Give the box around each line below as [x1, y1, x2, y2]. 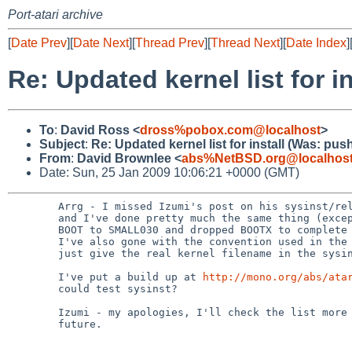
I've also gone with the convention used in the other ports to [8, 235, 58, 247]
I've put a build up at [58, 270, 203, 283]
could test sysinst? [8, 282, 58, 295]
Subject [39, 137, 85, 151]
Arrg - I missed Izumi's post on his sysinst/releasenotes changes [8, 200, 58, 212]
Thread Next [211, 36, 280, 49]
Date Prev [11, 36, 67, 49]
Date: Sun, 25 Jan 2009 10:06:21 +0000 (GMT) [39, 165, 299, 179]
